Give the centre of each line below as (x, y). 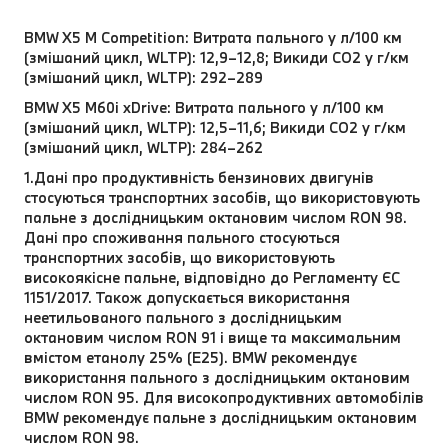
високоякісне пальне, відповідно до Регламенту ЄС (212, 277)
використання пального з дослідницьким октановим (217, 377)
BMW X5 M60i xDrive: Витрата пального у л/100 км (204, 107)
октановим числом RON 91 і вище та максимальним (212, 337)
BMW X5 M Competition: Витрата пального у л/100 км (213, 37)
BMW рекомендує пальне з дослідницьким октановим (220, 417)
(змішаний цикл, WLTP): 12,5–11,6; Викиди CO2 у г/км (215, 127)
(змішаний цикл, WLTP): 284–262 (143, 147)
